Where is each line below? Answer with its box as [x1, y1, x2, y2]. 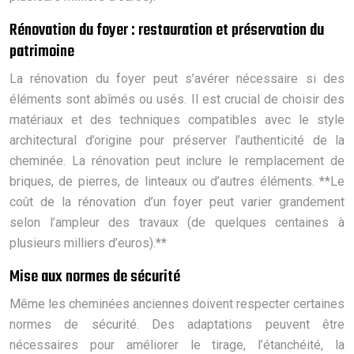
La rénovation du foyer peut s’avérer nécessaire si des [9, 70, 345, 86]
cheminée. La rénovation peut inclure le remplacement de [9, 153, 345, 168]
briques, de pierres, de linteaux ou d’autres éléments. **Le [9, 173, 345, 189]
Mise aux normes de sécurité [9, 263, 180, 290]
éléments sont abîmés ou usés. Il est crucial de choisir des [9, 91, 345, 107]
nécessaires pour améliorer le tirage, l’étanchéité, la [9, 337, 345, 352]
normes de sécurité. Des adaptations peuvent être [9, 316, 345, 332]
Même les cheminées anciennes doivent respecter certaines [9, 296, 345, 311]
